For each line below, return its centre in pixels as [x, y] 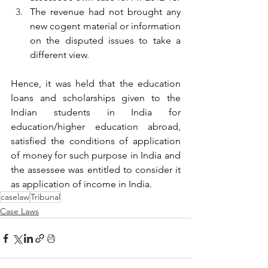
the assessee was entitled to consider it [96, 170]
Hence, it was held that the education [96, 83]
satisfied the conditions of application [96, 141]
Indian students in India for [96, 112]
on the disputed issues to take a [105, 40]
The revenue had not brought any [105, 12]
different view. [60, 55]
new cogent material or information [105, 26]
